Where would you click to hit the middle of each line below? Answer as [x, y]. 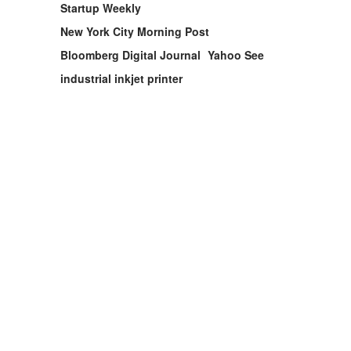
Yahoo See [236, 55]
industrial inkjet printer [121, 78]
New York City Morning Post [135, 31]
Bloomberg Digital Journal [130, 55]
